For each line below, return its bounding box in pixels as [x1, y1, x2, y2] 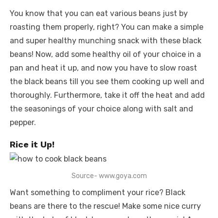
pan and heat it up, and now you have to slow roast [10, 63, 197, 73]
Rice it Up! [10, 139, 54, 149]
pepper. [10, 117, 36, 127]
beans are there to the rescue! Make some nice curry [10, 201, 201, 211]
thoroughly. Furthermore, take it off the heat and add [10, 90, 205, 100]
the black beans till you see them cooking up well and [10, 76, 204, 86]
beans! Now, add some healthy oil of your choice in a [10, 49, 201, 59]
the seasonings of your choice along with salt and [10, 104, 193, 113]
